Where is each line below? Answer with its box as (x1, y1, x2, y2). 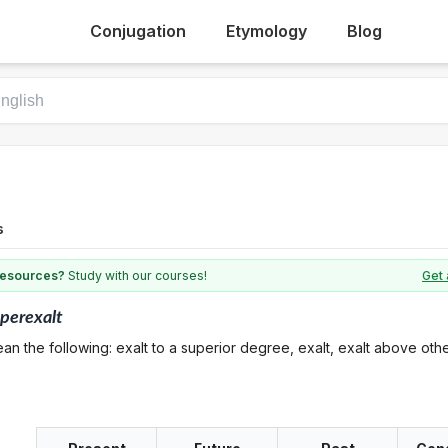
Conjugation (89, 21, 186, 41)
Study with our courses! (65, 268, 207, 283)
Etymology (225, 21, 307, 41)
